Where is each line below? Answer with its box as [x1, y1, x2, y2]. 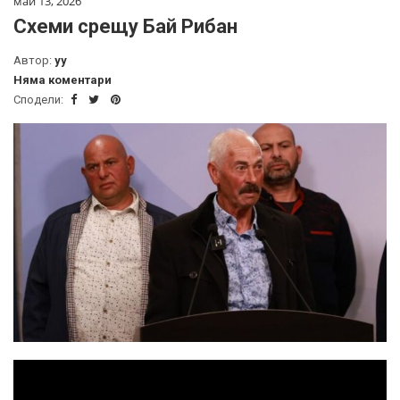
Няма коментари [13, 72, 112, 87]
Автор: [13, 53, 54, 67]
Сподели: [13, 92, 66, 106]
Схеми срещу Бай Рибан [13, 14, 237, 37]
